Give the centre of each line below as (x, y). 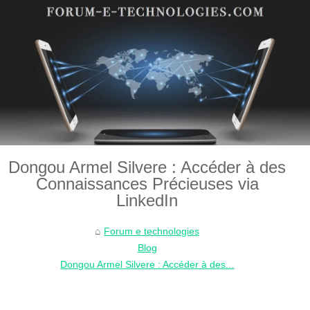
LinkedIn (147, 200)
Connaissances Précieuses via (147, 183)
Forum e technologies (152, 231)
